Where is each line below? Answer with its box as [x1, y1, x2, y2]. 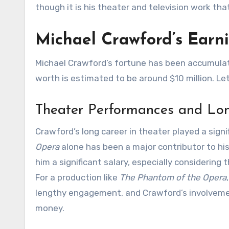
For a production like [35, 172, 120, 183]
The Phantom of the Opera [120, 172, 226, 183]
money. [35, 203, 64, 214]
